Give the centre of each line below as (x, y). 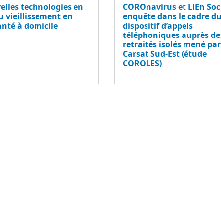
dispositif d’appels (158, 25)
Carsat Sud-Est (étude (165, 54)
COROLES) (142, 63)
